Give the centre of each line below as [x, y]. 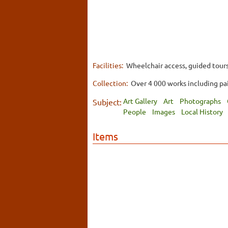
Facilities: [109, 65]
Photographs [200, 101]
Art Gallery [140, 101]
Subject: [107, 102]
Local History [202, 112]
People [135, 112]
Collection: [111, 83]
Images [164, 112]
